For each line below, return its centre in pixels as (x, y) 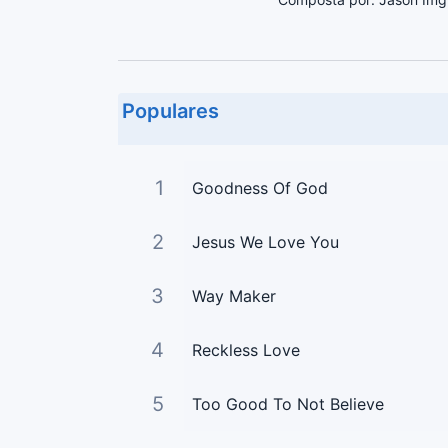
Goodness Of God (259, 187)
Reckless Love (245, 349)
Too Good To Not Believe (287, 403)
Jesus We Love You (265, 241)
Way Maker (233, 295)
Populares (170, 110)
